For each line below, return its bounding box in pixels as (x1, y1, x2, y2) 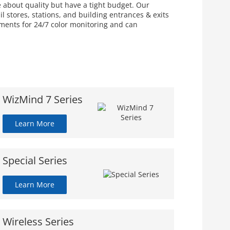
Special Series (3, 153, 68, 167)
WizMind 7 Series (3, 92, 83, 106)
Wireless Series (3, 214, 74, 228)
